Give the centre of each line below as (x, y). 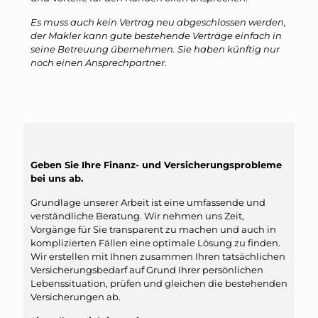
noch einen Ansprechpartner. (99, 62)
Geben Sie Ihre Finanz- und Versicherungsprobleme (156, 164)
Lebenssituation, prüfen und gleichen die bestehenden (159, 283)
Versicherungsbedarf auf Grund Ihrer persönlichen (147, 269)
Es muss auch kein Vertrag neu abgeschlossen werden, (158, 22)
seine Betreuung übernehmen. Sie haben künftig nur (155, 49)
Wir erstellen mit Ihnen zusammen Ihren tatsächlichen (158, 256)
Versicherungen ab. (76, 296)
